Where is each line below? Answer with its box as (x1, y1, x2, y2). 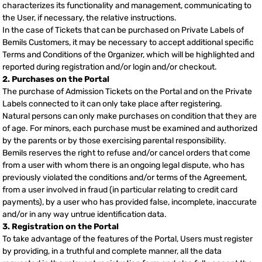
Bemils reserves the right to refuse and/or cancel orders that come (2, 148, 250, 158)
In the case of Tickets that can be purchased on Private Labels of (2, 25, 244, 36)
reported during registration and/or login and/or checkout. (2, 62, 217, 73)
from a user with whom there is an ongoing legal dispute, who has (2, 160, 244, 171)
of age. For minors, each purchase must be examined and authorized (2, 123, 257, 134)
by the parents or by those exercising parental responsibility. (2, 136, 226, 146)
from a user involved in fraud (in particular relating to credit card (2, 185, 237, 195)
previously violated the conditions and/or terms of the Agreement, (2, 173, 247, 183)
